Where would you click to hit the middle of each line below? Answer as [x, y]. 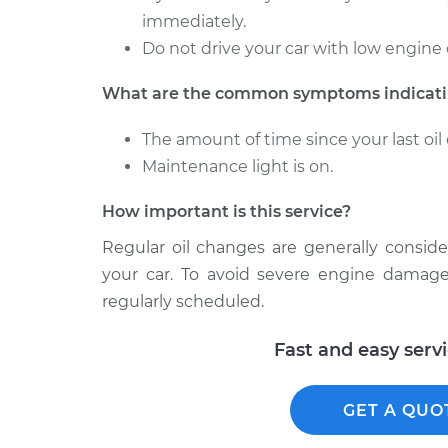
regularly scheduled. [183, 301]
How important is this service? [226, 211]
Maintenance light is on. [237, 166]
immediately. [194, 21]
